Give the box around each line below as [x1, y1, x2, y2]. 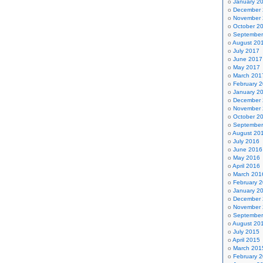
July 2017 [233, 48, 259, 54]
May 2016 [233, 154, 260, 161]
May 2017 [233, 64, 260, 70]
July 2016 [233, 138, 259, 144]
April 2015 [232, 237, 260, 243]
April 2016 [232, 163, 260, 169]
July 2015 [233, 228, 259, 235]
